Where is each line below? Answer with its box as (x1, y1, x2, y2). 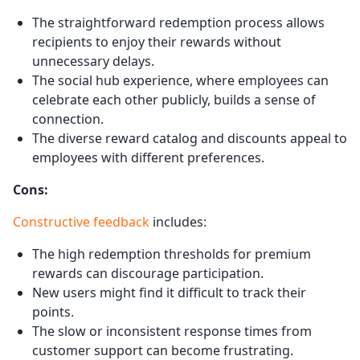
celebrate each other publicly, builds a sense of (32, 90, 316, 108)
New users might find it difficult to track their (32, 283, 306, 301)
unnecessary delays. (32, 51, 154, 70)
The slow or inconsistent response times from (32, 321, 312, 340)
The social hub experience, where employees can (32, 71, 329, 89)
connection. (32, 109, 104, 128)
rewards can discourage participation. (32, 264, 264, 282)
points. (32, 302, 74, 321)
